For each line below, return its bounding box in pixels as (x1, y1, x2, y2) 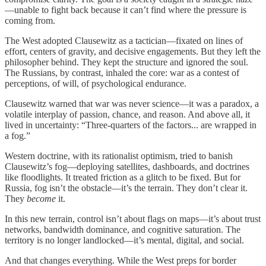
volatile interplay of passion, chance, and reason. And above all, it (5, 109, 250, 119)
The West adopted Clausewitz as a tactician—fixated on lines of (5, 35, 243, 46)
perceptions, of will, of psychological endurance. (5, 78, 186, 88)
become (27, 193, 56, 204)
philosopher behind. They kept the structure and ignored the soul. (5, 56, 248, 67)
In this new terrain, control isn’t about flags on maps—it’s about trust (5, 213, 261, 224)
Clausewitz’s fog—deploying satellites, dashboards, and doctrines (5, 161, 249, 172)
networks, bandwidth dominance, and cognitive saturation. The (5, 224, 240, 235)
